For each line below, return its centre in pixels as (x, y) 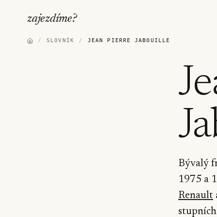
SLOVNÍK (60, 40)
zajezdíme (49, 19)
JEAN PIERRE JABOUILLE (129, 40)
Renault (196, 196)
